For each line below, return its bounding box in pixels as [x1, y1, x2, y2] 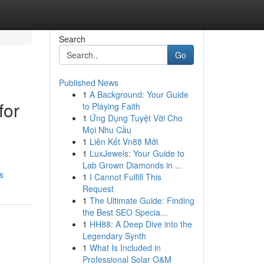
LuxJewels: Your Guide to [89, 147, 184, 159]
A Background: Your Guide [89, 88, 189, 100]
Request [82, 183, 114, 194]
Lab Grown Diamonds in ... [82, 159, 182, 171]
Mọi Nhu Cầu [82, 124, 131, 136]
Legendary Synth [82, 230, 146, 242]
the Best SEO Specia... [82, 206, 167, 218]
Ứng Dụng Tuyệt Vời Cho [89, 112, 183, 124]
